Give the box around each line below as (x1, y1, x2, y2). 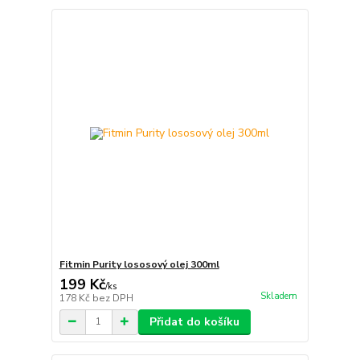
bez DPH (92, 291, 133, 305)
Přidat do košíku (149, 313, 239, 329)
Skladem (260, 289, 297, 302)
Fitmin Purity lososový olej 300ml (59, 257, 219, 271)
